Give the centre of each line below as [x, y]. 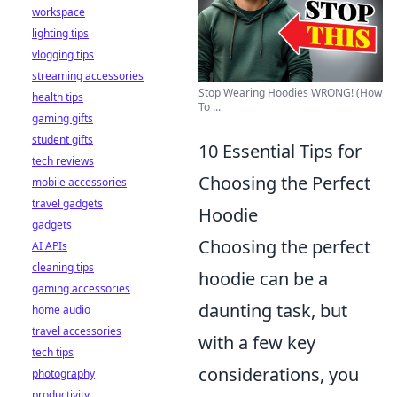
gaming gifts [62, 118]
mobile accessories [79, 182]
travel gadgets [67, 203]
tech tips [53, 352]
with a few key [257, 343]
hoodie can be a [263, 279]
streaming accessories [88, 76]
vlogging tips [63, 54]
